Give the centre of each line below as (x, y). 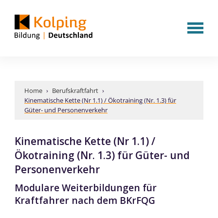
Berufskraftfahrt (75, 91)
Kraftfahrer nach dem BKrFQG (85, 200)
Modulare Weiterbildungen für (86, 188)
